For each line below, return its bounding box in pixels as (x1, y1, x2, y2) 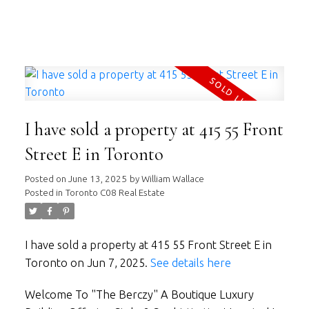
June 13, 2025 (68, 174, 127, 185)
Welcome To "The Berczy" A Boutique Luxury (24, 288, 254, 301)
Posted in (24, 188, 63, 199)
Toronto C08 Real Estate (65, 188, 165, 199)
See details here (150, 257, 231, 270)
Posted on (24, 174, 68, 185)
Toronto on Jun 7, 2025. (24, 257, 150, 270)
